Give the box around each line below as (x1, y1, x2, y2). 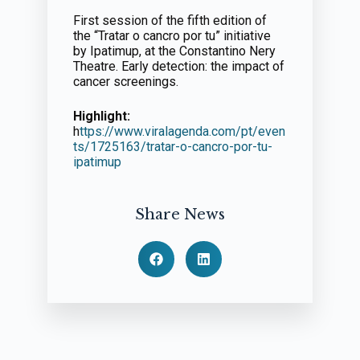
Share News (134, 206, 225, 223)
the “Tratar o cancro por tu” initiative (72, 28, 271, 43)
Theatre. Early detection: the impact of (72, 59, 284, 74)
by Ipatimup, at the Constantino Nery (72, 43, 276, 59)
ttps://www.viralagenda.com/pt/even (79, 124, 285, 139)
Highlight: (72, 108, 130, 124)
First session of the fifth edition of (72, 13, 267, 28)
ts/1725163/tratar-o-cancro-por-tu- (72, 139, 272, 154)
